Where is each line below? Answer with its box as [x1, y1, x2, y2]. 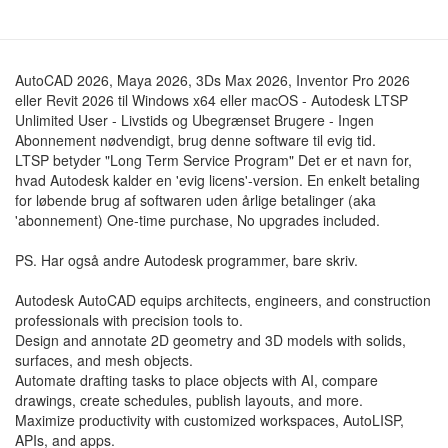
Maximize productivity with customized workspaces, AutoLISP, [15, 410, 404, 430]
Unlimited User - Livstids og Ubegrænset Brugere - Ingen [15, 110, 374, 130]
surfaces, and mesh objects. [15, 350, 193, 370]
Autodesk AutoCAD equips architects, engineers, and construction [15, 290, 431, 310]
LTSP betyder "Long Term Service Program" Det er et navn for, [15, 150, 412, 170]
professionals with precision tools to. [15, 310, 243, 330]
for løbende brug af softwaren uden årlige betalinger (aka [15, 190, 376, 210]
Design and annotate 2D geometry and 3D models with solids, [15, 330, 406, 350]
